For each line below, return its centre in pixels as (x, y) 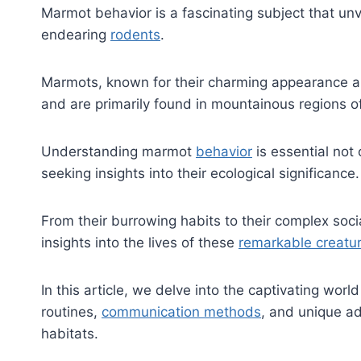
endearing (76, 34)
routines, (71, 311)
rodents (135, 34)
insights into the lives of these (140, 242)
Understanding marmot (118, 151)
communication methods (181, 311)
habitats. (70, 333)
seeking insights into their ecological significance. (200, 173)
